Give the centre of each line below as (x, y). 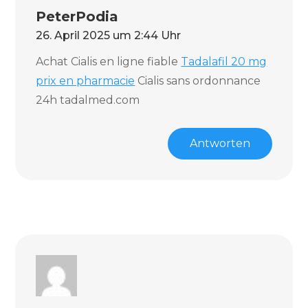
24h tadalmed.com (88, 100)
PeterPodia (77, 16)
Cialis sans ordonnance (198, 81)
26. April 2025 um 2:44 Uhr (109, 35)
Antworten (220, 143)
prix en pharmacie (86, 81)
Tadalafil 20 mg (224, 62)
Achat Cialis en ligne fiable (109, 62)
